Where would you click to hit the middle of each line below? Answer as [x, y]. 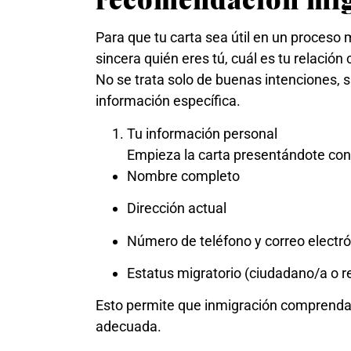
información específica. [168, 101]
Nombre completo [183, 175]
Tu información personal [202, 133]
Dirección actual [177, 208]
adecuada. [128, 327]
